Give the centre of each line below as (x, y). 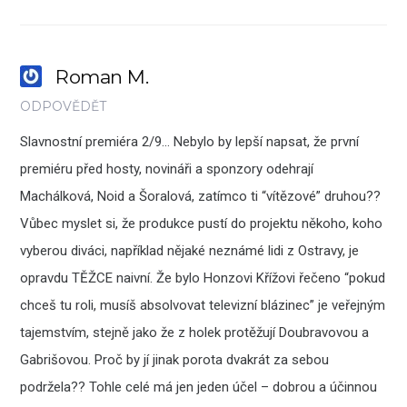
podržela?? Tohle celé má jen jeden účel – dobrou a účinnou (199, 387)
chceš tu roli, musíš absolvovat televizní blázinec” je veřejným (203, 306)
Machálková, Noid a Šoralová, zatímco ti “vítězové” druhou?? (201, 197)
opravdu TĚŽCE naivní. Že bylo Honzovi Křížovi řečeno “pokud (203, 278)
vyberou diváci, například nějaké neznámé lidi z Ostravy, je (190, 251)
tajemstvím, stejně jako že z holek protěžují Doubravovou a (195, 333)
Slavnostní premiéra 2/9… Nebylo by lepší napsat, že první (190, 142)
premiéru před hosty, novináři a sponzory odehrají (167, 169)
